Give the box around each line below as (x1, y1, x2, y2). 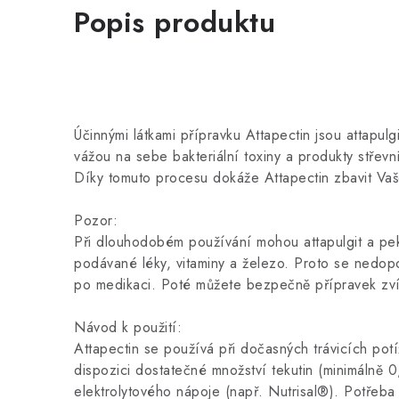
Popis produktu (74, 2, 275, 43)
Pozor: (74, 210, 118, 231)
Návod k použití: (74, 317, 182, 338)
